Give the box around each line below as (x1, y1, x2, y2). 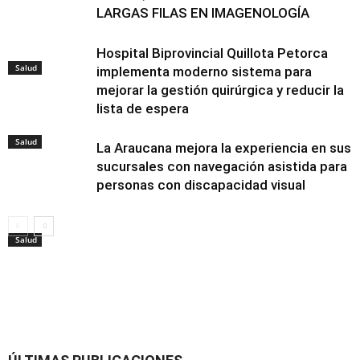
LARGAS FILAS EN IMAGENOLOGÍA (96, 4, 309, 21)
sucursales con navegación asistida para (96, 157, 347, 174)
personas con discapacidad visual (96, 176, 305, 193)
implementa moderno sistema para (96, 63, 312, 80)
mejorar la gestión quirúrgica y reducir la (96, 81, 344, 98)
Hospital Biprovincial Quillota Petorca (96, 44, 328, 61)
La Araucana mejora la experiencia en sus (96, 139, 351, 156)
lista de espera (96, 100, 189, 117)
